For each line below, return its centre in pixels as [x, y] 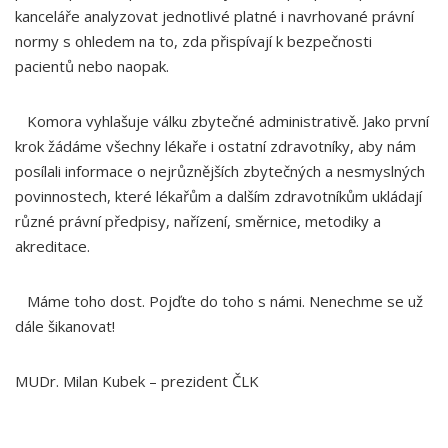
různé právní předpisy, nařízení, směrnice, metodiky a [198, 221]
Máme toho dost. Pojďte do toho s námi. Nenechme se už [219, 301]
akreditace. [52, 246]
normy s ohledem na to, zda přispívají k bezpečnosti [193, 41]
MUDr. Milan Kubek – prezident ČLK [137, 381]
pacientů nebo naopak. [94, 66]
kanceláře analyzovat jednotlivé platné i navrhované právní [214, 16]
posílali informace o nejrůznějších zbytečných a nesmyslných [220, 171]
